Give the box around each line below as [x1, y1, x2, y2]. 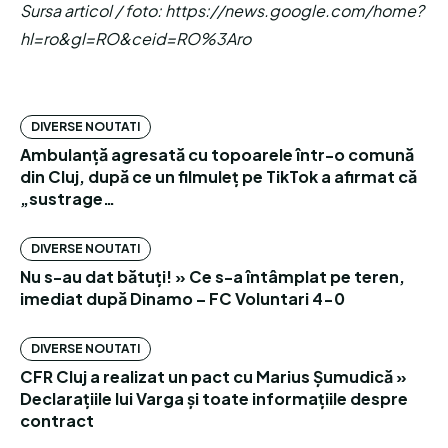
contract [20, 410, 94, 431]
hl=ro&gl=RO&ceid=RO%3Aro [20, 28, 251, 49]
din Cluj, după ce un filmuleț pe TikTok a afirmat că [20, 166, 417, 187]
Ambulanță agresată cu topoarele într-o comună [20, 144, 414, 165]
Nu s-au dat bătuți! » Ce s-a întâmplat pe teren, [20, 266, 405, 287]
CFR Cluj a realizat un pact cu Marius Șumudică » [20, 366, 407, 387]
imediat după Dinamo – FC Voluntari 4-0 [20, 288, 345, 309]
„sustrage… [20, 188, 115, 209]
